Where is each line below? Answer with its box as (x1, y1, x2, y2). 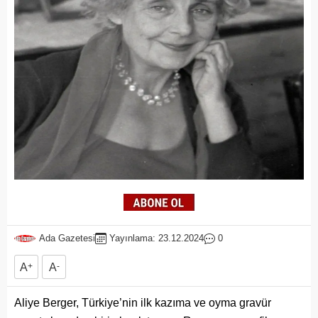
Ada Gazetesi (39, 233, 95, 243)
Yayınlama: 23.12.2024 (109, 233, 204, 243)
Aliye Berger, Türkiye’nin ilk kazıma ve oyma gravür (14, 297, 271, 309)
